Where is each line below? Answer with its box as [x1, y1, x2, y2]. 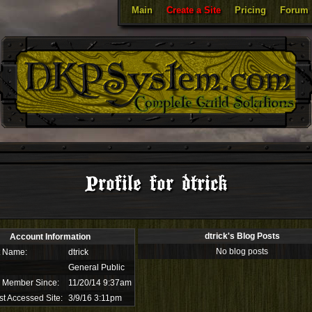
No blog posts [216, 247, 268, 256]
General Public [68, 263, 125, 272]
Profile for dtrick [84, 171, 228, 197]
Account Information [10, 232, 91, 242]
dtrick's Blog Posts [204, 231, 280, 241]
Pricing [235, 5, 266, 15]
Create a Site [166, 5, 221, 15]
